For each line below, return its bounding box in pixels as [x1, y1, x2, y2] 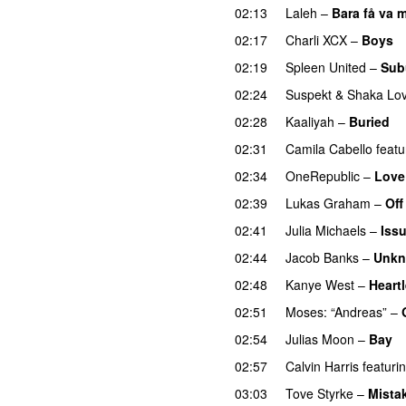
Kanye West [285, 275, 354, 294]
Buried [349, 111, 390, 130]
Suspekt [285, 84, 332, 103]
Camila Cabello [285, 139, 372, 158]
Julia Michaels [285, 220, 366, 239]
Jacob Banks [285, 247, 359, 266]
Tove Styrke [285, 383, 353, 402]
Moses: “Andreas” [285, 302, 387, 321]
